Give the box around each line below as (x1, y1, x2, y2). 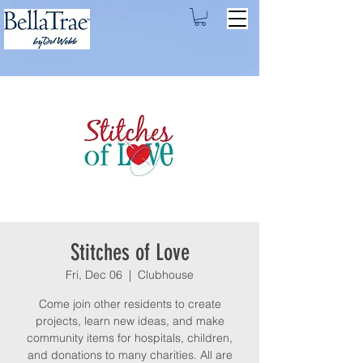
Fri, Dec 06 (66, 267, 122, 282)
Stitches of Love (70, 238, 190, 266)
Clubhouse (138, 267, 194, 282)
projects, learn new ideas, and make (35, 313, 224, 328)
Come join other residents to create (38, 296, 221, 311)
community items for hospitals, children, (27, 330, 233, 345)
